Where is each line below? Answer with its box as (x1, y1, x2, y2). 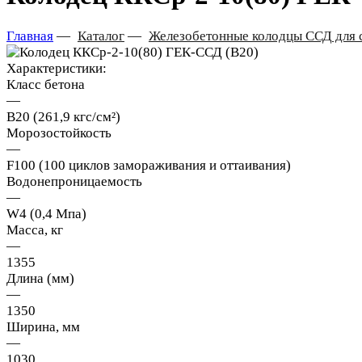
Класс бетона (6, 77, 85, 93)
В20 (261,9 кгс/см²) (6, 109, 120, 125)
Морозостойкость (6, 125, 112, 141)
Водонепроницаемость (6, 174, 142, 190)
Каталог (77, 28, 124, 44)
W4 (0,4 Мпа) (6, 206, 86, 222)
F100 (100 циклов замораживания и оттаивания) (6, 158, 291, 174)
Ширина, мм (6, 319, 80, 335)
